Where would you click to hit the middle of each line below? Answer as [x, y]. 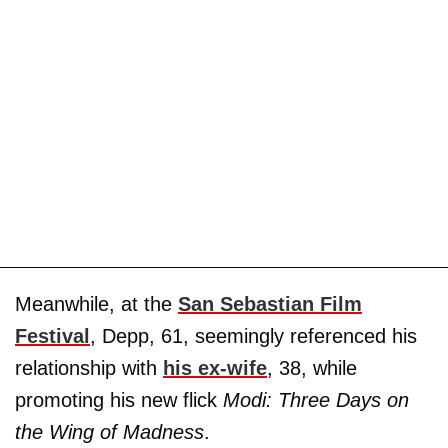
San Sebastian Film [270, 303]
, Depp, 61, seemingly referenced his [253, 335]
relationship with [89, 367]
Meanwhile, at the [96, 303]
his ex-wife [215, 367]
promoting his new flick [119, 399]
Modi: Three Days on [316, 399]
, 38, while [312, 367]
